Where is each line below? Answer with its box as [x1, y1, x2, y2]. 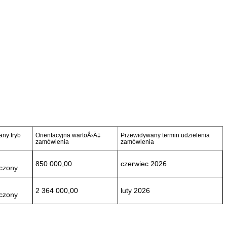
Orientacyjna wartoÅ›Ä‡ [35, 132, 101, 138]
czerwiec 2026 [121, 160, 167, 168]
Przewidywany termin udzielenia [121, 132, 210, 138]
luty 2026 [121, 186, 150, 195]
